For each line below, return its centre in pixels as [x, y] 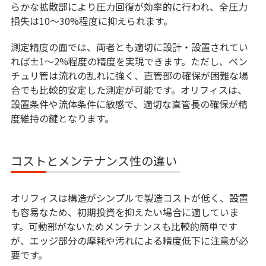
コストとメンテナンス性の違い [94, 161]
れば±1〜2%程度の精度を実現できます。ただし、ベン [129, 61]
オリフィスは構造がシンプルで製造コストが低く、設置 [129, 198]
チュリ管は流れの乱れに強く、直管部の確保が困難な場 [129, 76]
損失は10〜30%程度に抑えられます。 [91, 21]
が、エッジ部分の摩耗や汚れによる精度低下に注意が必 [129, 241]
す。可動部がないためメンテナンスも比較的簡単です [124, 227]
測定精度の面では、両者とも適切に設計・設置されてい [129, 47]
